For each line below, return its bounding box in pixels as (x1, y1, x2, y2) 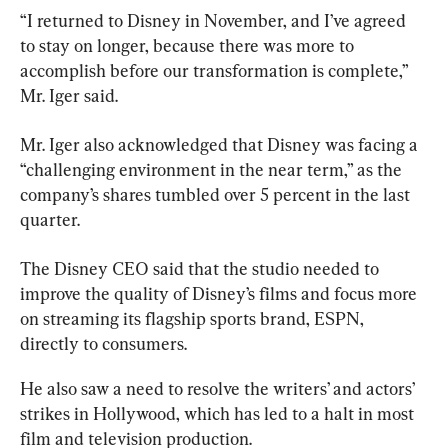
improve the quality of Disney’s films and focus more (20, 282, 421, 304)
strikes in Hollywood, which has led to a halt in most (20, 402, 418, 424)
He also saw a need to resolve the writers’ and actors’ (20, 377, 418, 399)
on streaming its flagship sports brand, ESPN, (20, 307, 368, 329)
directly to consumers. (20, 332, 187, 354)
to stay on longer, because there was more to (20, 34, 358, 56)
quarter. (20, 208, 80, 230)
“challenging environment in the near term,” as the (20, 158, 406, 180)
